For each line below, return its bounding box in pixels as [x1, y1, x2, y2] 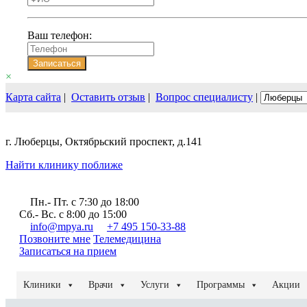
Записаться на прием [19, 245, 116, 257]
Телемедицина [93, 232, 161, 245]
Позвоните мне [19, 232, 90, 245]
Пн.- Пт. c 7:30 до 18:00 [30, 195, 139, 208]
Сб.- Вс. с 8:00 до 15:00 [19, 208, 127, 220]
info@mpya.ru [30, 220, 93, 232]
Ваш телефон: [27, 29, 92, 41]
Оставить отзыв [71, 90, 145, 103]
